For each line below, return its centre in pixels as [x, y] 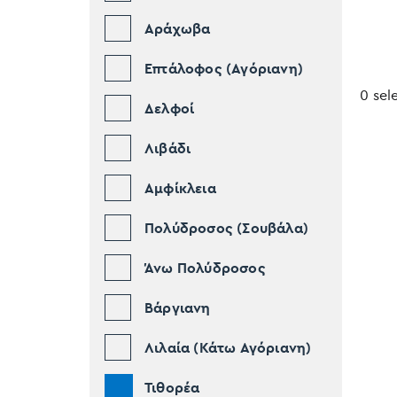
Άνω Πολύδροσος [205, 268]
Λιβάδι [167, 148]
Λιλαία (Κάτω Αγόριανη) [228, 348]
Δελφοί [169, 109]
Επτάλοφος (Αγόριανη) [223, 69]
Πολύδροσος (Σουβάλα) [226, 228]
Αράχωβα [177, 29]
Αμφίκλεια [180, 188]
